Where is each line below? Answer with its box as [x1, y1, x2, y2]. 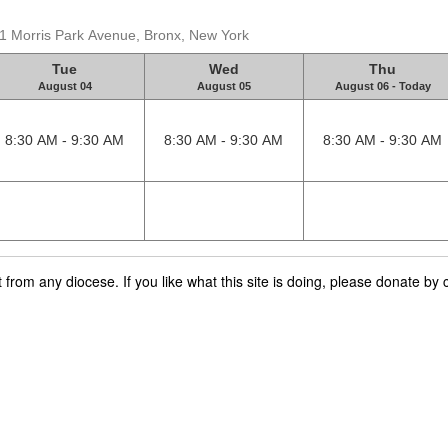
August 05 [196, 80, 251, 93]
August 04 [37, 80, 92, 93]
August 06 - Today [334, 80, 431, 93]
